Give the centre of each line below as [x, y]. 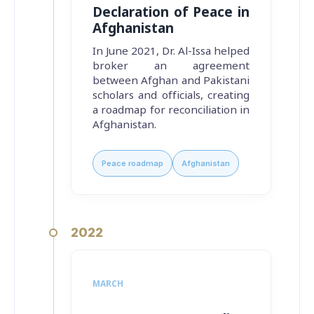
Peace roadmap [132, 163]
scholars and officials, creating [171, 95]
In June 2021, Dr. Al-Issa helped [171, 51]
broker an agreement [171, 66]
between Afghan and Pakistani [171, 80]
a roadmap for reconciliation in [171, 110]
